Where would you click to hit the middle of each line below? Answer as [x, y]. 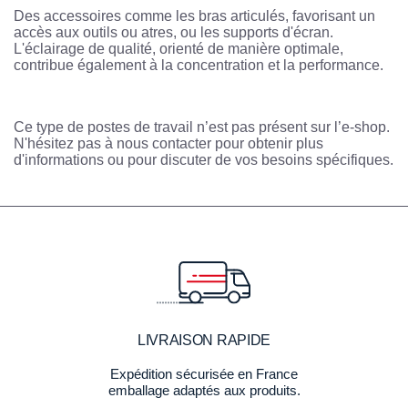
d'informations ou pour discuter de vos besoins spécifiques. [204, 160]
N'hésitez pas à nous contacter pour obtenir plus [168, 144]
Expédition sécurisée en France [204, 373]
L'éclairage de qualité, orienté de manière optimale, [178, 49]
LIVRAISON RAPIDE [204, 340]
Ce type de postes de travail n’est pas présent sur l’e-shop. [202, 127]
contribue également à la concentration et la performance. [199, 66]
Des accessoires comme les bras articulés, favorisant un [194, 16]
